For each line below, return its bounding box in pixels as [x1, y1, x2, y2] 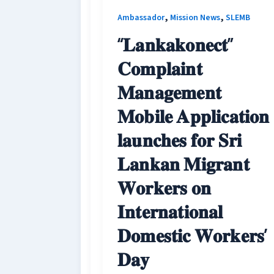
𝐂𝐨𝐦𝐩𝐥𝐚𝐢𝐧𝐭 [117, 57, 202, 80]
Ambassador [117, 12, 165, 24]
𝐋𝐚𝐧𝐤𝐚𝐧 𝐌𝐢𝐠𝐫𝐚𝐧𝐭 [117, 152, 250, 175]
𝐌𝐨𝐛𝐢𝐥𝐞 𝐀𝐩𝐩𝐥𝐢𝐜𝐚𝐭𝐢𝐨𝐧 [117, 105, 270, 127]
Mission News [170, 12, 220, 24]
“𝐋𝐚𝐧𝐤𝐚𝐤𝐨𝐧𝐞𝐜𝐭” [117, 33, 234, 56]
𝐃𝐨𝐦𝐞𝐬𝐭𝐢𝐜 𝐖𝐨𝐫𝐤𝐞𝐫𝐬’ [117, 224, 268, 246]
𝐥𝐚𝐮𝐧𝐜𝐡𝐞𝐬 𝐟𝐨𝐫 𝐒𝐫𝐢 [117, 128, 242, 151]
